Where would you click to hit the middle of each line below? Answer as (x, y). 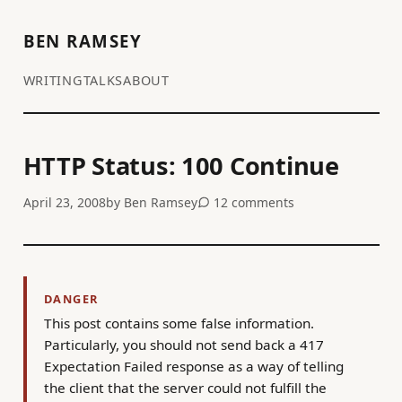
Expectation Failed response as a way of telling (193, 367)
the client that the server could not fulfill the (185, 388)
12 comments (252, 202)
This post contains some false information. (179, 323)
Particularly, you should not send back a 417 (184, 345)
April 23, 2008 (64, 202)
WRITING (53, 80)
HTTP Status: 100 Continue (181, 166)
